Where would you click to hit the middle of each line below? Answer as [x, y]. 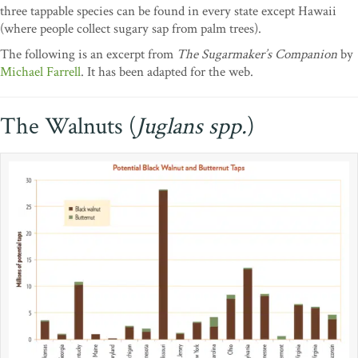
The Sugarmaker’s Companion [255, 55]
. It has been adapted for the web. [167, 72]
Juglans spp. [191, 127]
